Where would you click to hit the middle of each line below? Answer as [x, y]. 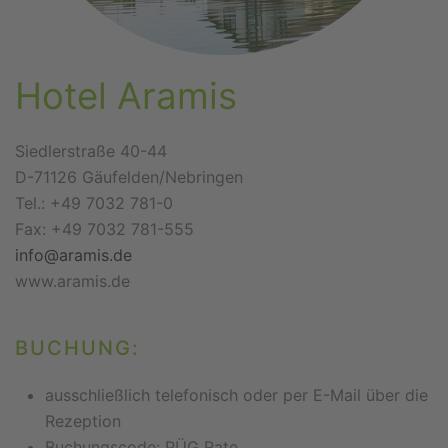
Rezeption [83, 421]
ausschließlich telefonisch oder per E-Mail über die [236, 395]
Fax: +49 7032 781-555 [104, 229]
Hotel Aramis [126, 96]
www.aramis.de [72, 281]
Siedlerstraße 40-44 [91, 151]
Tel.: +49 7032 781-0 [94, 203]
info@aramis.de [73, 255]
